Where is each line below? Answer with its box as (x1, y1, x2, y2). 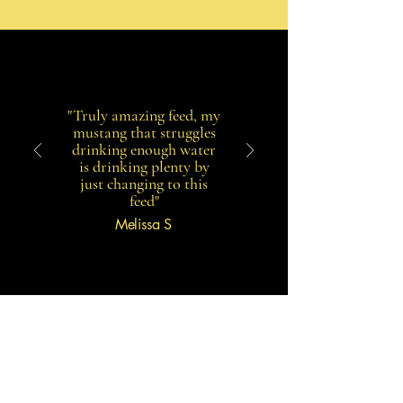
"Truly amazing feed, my (67, 105, 220, 125)
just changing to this (80, 174, 208, 193)
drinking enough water (72, 139, 216, 159)
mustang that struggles (72, 122, 216, 142)
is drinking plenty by (78, 157, 210, 176)
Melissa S (114, 215, 173, 234)
